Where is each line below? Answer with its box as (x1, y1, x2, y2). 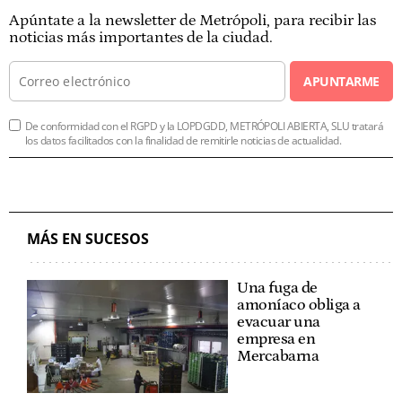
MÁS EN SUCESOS (27, 228, 149, 249)
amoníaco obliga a (237, 295, 361, 314)
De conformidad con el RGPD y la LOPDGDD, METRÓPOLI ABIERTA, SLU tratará (25, 118, 384, 134)
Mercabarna (237, 346, 319, 365)
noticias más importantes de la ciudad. (9, 28, 273, 47)
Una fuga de (237, 278, 318, 297)
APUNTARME (303, 72, 380, 90)
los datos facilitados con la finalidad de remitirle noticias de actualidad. (25, 132, 342, 148)
